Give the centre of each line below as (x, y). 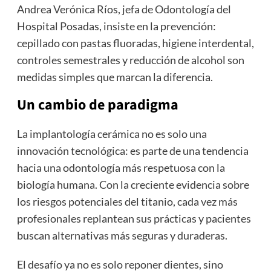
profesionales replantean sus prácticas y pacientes (134, 218)
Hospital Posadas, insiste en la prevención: (116, 26)
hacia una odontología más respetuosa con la (121, 167)
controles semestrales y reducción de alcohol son (130, 60)
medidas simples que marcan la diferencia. (115, 77)
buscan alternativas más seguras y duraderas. (122, 235)
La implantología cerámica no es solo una (112, 133)
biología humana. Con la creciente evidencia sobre (133, 184)
